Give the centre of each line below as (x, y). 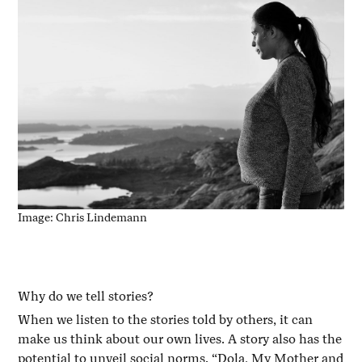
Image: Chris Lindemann (83, 217)
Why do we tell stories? (88, 296)
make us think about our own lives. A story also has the (180, 339)
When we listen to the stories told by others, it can (166, 319)
